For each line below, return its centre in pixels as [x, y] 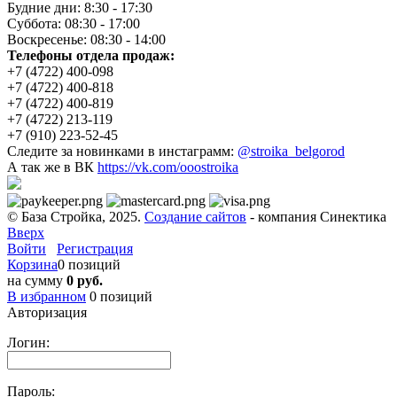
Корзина [32, 264]
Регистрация [95, 248]
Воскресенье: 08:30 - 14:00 [86, 39]
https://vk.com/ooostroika [168, 167]
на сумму [37, 280]
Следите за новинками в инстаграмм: [122, 151]
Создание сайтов [195, 216]
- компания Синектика [316, 216]
